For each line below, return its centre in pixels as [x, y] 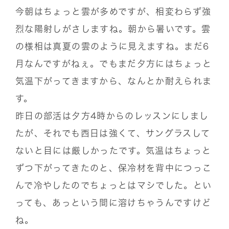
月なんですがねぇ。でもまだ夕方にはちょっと [114, 63]
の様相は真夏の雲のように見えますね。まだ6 [112, 46]
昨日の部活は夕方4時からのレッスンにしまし [112, 116]
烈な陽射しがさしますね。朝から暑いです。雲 [113, 29]
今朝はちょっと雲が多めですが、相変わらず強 [113, 11]
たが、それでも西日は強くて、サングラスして [113, 133]
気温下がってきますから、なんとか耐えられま [114, 81]
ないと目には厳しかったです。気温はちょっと [113, 150]
